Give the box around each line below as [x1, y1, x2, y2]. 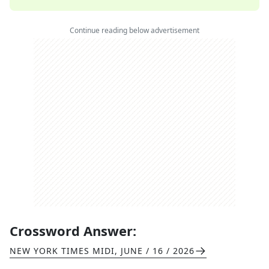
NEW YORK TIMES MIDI [10, 245, 115, 256]
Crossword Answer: [10, 222, 136, 240]
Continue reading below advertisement [70, 25, 199, 35]
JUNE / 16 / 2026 [121, 245, 195, 256]
